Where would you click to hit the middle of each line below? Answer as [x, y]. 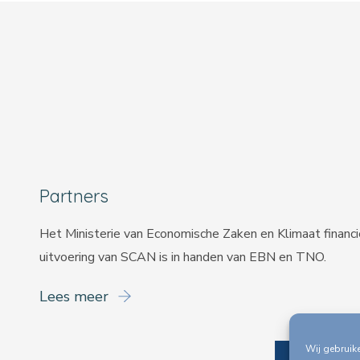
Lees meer [76, 296]
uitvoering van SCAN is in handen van [144, 257]
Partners [74, 196]
